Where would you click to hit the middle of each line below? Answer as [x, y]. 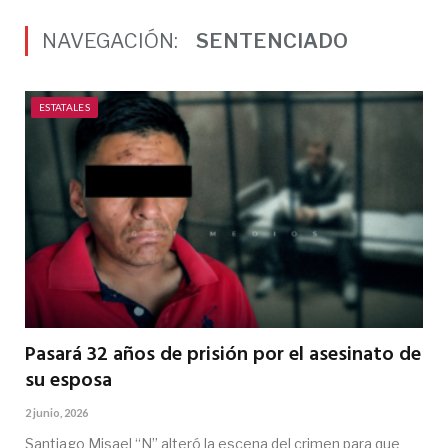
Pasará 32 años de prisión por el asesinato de [223, 354]
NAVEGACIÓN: [112, 41]
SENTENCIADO [272, 41]
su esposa [68, 380]
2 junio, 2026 [56, 412]
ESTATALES [65, 107]
